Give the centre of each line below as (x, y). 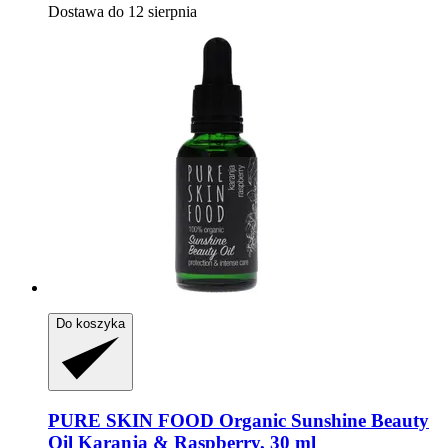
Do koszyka (90, 324)
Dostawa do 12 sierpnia (122, 12)
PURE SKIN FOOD (131, 420)
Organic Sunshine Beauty (321, 420)
